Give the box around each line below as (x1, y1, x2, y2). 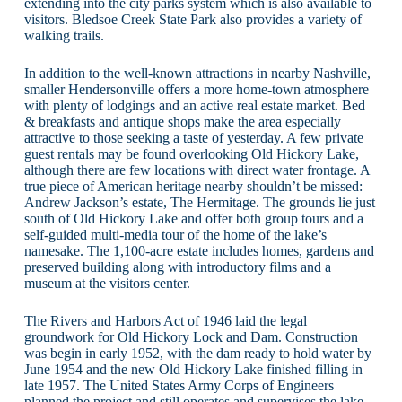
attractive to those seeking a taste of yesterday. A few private (23, 129, 363, 145)
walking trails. (23, 27, 104, 43)
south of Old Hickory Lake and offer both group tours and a (23, 210, 363, 226)
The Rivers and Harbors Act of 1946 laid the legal (23, 312, 307, 328)
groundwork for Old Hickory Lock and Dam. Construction (23, 328, 358, 345)
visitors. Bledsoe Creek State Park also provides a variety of (23, 11, 362, 27)
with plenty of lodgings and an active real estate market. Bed (23, 97, 365, 113)
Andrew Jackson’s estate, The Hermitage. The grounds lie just (23, 194, 375, 210)
